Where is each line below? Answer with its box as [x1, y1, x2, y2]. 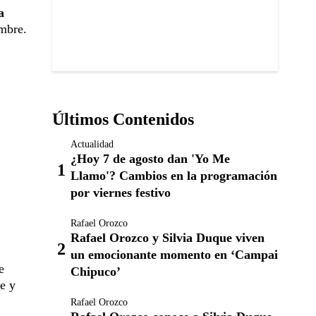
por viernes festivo [71, 186, 171, 200]
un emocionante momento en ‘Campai [71, 248, 278, 262]
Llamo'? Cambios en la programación [71, 169, 277, 183]
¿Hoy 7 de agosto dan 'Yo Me [71, 152, 230, 166]
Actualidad [71, 139, 114, 150]
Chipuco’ [71, 265, 121, 279]
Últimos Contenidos [52, 110, 194, 128]
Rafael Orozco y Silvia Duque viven [71, 231, 265, 245]
